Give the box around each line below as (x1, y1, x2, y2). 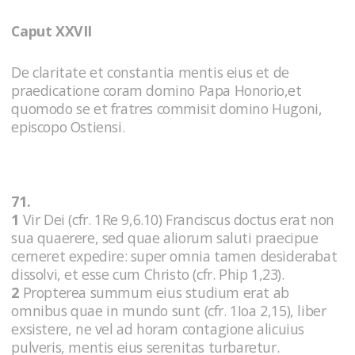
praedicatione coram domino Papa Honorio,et (11, 80, 302, 100)
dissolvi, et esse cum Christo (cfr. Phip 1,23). (11, 264, 288, 284)
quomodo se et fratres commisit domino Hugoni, (11, 98, 323, 118)
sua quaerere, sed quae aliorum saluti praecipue (11, 227, 319, 247)
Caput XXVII (11, 21, 92, 41)
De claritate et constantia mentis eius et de (11, 62, 289, 82)
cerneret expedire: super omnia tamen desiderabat (11, 246, 338, 265)
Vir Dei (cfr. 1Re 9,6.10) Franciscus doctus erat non (19, 209, 334, 229)
